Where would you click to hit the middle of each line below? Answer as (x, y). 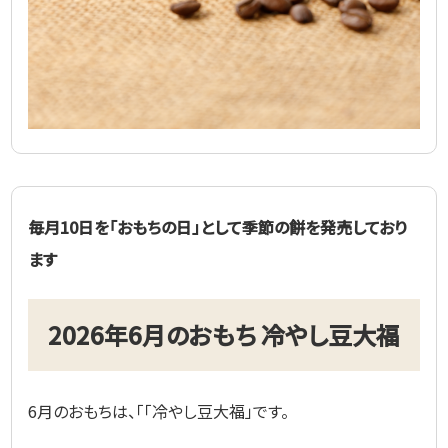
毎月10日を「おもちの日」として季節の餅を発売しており (218, 226)
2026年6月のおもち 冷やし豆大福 (224, 334)
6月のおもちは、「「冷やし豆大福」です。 (159, 410)
